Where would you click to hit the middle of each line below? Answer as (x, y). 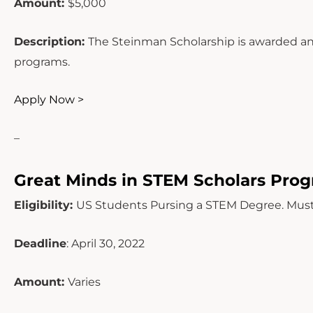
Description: (51, 41)
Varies (84, 282)
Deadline (40, 243)
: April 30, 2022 (105, 243)
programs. (42, 61)
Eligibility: (45, 205)
